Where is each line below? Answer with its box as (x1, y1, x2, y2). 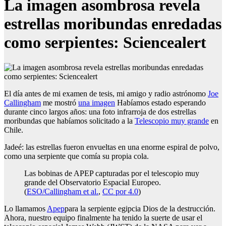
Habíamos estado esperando (115, 98, 206, 107)
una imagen (78, 98, 115, 107)
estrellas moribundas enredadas (4, 15, 221, 33)
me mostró (41, 98, 78, 107)
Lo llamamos (4, 204, 47, 213)
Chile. (4, 125, 23, 134)
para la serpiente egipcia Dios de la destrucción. (65, 204, 215, 213)
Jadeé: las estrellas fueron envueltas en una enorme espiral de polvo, (4, 142, 219, 151)
